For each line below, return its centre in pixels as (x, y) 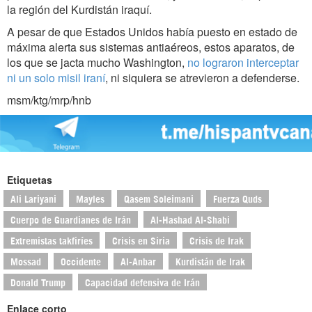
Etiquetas (30, 179)
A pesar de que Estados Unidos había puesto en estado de (152, 32)
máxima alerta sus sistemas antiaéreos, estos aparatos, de (151, 47)
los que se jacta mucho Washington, (97, 63)
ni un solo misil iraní (56, 78)
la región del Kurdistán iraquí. (79, 10)
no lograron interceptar (243, 63)
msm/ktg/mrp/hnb (49, 100)
